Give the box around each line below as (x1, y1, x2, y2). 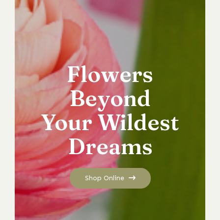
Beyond (69, 84, 151, 112)
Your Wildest (41, 109, 179, 136)
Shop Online (84, 174, 126, 183)
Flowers (67, 60, 153, 88)
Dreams (67, 133, 153, 160)
